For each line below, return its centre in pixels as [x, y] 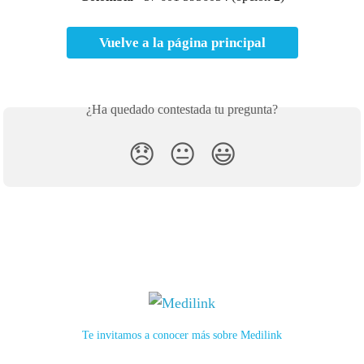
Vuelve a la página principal [182, 43]
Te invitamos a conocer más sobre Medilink [182, 335]
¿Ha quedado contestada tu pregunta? [182, 110]
